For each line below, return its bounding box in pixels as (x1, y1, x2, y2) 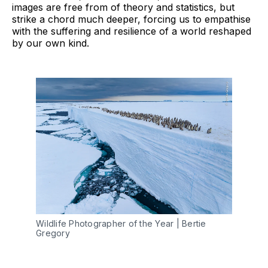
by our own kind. (12, 36, 89, 49)
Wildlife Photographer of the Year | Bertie (36, 218, 206, 229)
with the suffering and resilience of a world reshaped (12, 25, 251, 37)
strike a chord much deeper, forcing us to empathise (12, 13, 251, 25)
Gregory (36, 227, 70, 238)
